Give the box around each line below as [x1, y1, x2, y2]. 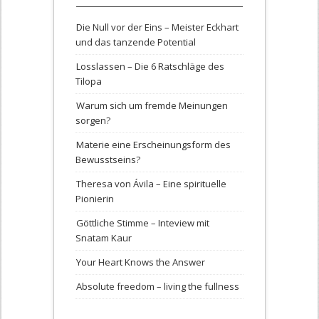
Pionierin [75, 192, 114, 206]
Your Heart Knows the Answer [76, 256, 205, 269]
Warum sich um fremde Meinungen [76, 99, 228, 113]
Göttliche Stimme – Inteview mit [76, 216, 209, 230]
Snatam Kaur [75, 231, 132, 245]
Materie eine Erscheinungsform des [76, 138, 231, 152]
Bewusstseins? [75, 153, 140, 167]
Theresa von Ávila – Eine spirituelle [76, 177, 226, 191]
